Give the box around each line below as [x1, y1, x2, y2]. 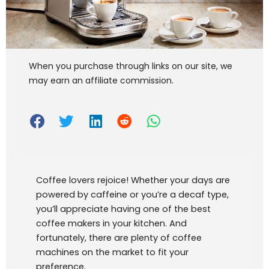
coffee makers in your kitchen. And [36, 217, 187, 229]
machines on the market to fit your [36, 246, 189, 258]
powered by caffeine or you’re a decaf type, [36, 188, 229, 201]
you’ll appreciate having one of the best [36, 202, 211, 215]
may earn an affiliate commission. [29, 74, 174, 86]
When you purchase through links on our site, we [29, 60, 232, 72]
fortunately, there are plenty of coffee [36, 231, 202, 244]
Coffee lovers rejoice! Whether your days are [36, 174, 230, 186]
